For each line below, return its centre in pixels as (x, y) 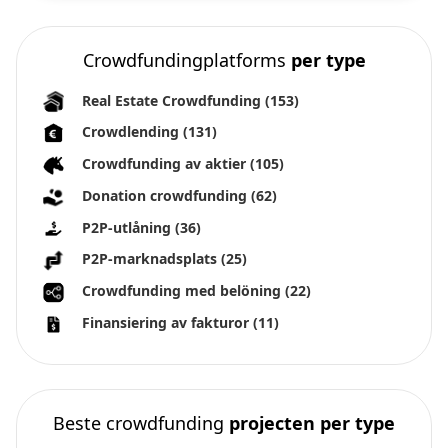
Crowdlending (132, 132)
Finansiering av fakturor (167, 322)
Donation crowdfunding (166, 195)
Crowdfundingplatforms (186, 59)
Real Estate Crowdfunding (173, 100)
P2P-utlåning (128, 227)
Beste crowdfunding (141, 422)
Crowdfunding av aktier (166, 164)
